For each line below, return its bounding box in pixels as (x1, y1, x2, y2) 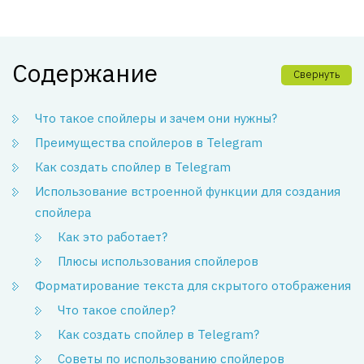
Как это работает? (58, 229, 167, 245)
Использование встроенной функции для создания (35, 184, 340, 199)
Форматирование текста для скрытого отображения (35, 278, 351, 293)
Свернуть (293, 67, 340, 81)
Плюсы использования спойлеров (58, 253, 258, 269)
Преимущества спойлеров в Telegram (35, 135, 262, 150)
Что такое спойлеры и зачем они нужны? (35, 110, 277, 126)
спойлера (35, 205, 91, 220)
